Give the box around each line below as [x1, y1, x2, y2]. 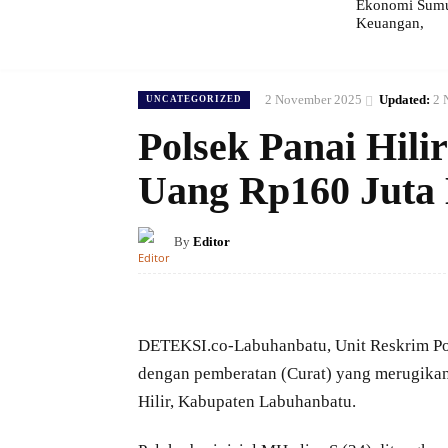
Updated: [379, 91, 430, 107]
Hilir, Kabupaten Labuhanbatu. [138, 391, 356, 411]
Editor [193, 233, 230, 249]
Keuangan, [355, 14, 424, 31]
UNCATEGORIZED [146, 94, 242, 105]
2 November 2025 [265, 91, 362, 107]
